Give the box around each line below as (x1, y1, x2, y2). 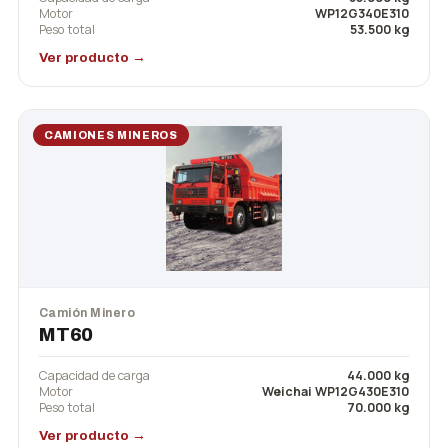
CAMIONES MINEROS (44, 128, 178, 141)
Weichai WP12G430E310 (262, 382, 409, 400)
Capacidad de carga (39, 366, 150, 384)
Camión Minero (39, 305, 136, 320)
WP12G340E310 (315, 4, 409, 22)
